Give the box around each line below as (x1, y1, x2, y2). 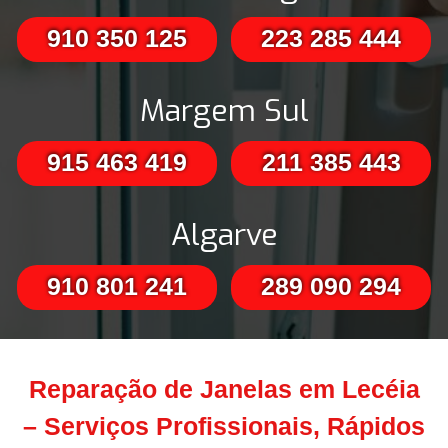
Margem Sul (139, 91, 309, 132)
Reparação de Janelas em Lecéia (28, 375, 420, 404)
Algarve (170, 215, 278, 256)
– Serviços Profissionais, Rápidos (23, 412, 425, 441)
